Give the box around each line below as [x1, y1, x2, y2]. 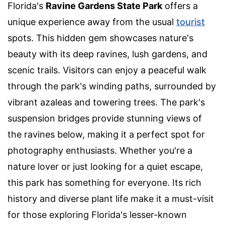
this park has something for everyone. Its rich [8, 177, 201, 188]
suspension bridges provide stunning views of [8, 113, 202, 124]
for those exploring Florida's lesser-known [8, 209, 187, 220]
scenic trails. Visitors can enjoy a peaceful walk [8, 65, 206, 76]
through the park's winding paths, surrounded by [8, 81, 216, 92]
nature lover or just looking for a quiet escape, [8, 161, 203, 172]
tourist [176, 17, 205, 28]
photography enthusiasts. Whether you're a [8, 145, 192, 156]
